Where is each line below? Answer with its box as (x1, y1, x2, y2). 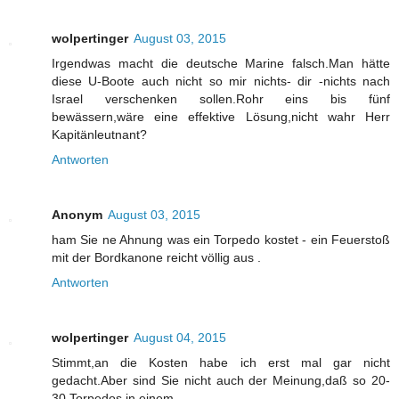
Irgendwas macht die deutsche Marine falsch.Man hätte (52, 56, 390, 71)
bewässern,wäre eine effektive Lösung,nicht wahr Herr (52, 110, 390, 125)
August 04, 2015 (134, 330, 226, 346)
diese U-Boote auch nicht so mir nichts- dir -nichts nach (52, 74, 390, 89)
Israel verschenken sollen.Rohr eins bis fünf (52, 92, 390, 107)
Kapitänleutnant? (52, 127, 147, 142)
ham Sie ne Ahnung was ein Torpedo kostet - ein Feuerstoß (52, 232, 390, 248)
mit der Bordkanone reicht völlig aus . (52, 250, 261, 265)
